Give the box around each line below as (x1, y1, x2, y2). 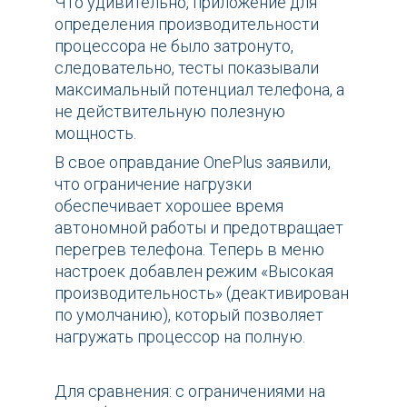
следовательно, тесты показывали (55, 58, 319, 78)
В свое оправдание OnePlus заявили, (55, 153, 331, 173)
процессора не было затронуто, (55, 36, 293, 56)
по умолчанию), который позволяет (55, 305, 323, 325)
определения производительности (55, 15, 319, 35)
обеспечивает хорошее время (55, 196, 283, 216)
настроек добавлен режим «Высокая (55, 262, 333, 282)
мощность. (55, 124, 136, 144)
